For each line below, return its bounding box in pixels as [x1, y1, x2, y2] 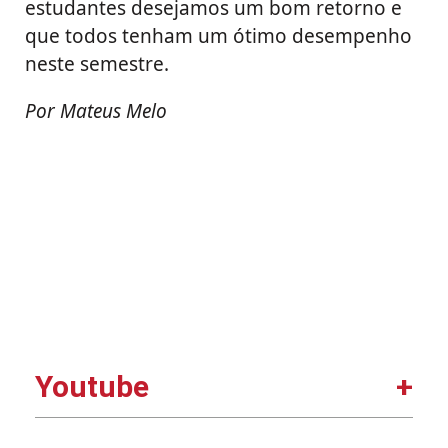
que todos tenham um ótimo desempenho [25, 23, 412, 50]
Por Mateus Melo [25, 98, 167, 125]
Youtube [35, 369, 149, 405]
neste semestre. [25, 51, 169, 78]
